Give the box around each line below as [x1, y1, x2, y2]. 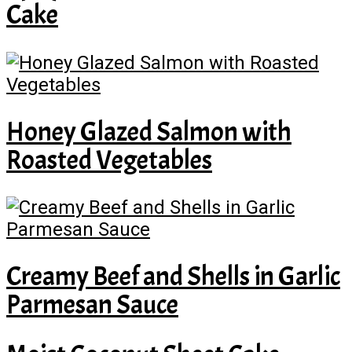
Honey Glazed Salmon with [6, 114, 291, 148]
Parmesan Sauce [6, 288, 178, 322]
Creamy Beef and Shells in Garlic [6, 259, 340, 294]
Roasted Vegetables [6, 142, 212, 177]
